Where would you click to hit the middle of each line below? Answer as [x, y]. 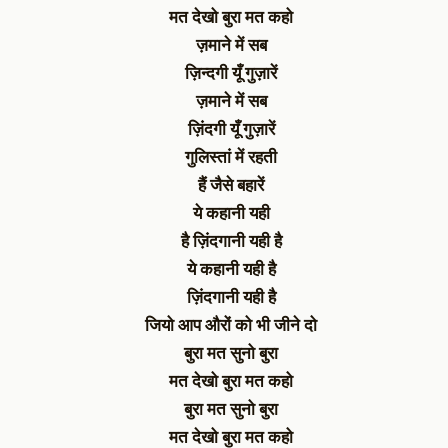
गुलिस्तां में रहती [231, 157]
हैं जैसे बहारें [231, 185]
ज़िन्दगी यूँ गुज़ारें [231, 73]
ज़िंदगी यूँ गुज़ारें [231, 129]
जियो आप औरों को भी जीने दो [231, 325]
